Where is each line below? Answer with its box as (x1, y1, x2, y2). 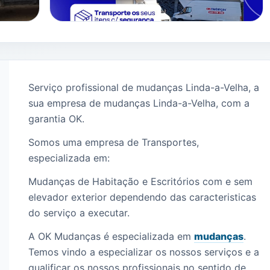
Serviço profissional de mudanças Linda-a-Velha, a (28, 81, 260, 94)
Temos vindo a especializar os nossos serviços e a (28, 246, 260, 259)
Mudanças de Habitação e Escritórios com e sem (28, 175, 253, 188)
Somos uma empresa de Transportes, (28, 136, 199, 149)
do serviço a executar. (28, 207, 130, 219)
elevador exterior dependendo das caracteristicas (28, 191, 257, 204)
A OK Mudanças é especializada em (28, 230, 195, 243)
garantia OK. (28, 113, 85, 125)
